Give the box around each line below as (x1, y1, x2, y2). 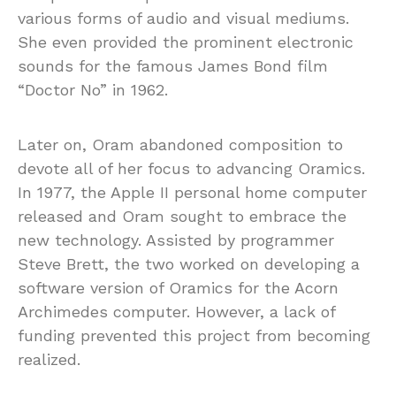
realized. (18, 349, 80, 369)
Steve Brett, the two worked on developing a (18, 254, 360, 273)
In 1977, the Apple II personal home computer (18, 182, 367, 202)
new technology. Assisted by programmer (18, 230, 334, 249)
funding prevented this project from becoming (18, 325, 370, 345)
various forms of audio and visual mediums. (18, 8, 349, 27)
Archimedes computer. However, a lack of (18, 301, 335, 321)
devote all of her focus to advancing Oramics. (18, 158, 365, 178)
